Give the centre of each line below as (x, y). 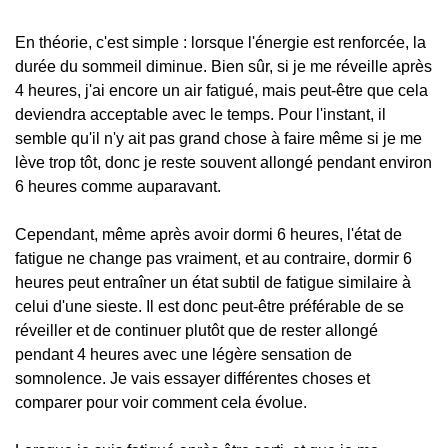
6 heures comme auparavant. (118, 186)
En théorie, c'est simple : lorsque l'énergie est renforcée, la (220, 42)
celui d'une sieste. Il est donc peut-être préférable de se (209, 306)
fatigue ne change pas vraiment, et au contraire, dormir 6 (213, 258)
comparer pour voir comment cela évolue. (161, 402)
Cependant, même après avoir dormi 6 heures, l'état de (208, 234)
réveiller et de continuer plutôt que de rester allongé (196, 330)
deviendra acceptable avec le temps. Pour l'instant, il (200, 114)
